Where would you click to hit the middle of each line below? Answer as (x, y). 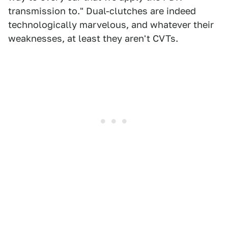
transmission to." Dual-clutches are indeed (102, 11)
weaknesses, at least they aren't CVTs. (93, 38)
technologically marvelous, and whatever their (111, 24)
